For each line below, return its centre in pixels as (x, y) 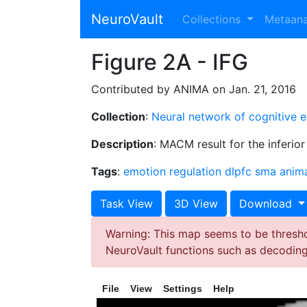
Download (267, 204)
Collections (213, 19)
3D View (196, 204)
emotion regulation (172, 171)
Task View (126, 204)
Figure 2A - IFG (170, 62)
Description (122, 144)
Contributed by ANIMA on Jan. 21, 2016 (194, 89)
